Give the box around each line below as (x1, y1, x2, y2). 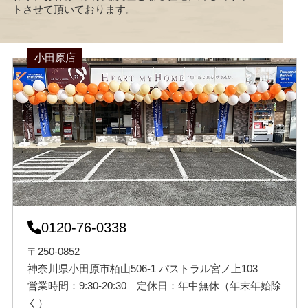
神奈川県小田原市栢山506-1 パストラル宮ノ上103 (27, 262, 258, 274)
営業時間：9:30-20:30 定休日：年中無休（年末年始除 (27, 279, 281, 291)
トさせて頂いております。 (12, 3, 136, 15)
